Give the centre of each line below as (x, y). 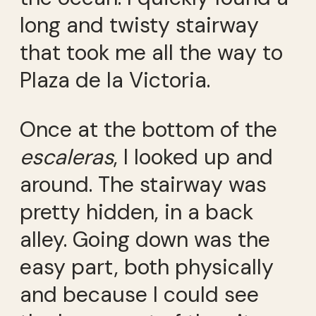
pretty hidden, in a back (136, 212)
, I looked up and (193, 157)
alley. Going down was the (145, 239)
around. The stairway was (143, 184)
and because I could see (139, 294)
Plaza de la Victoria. (115, 80)
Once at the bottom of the (148, 129)
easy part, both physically (147, 267)
